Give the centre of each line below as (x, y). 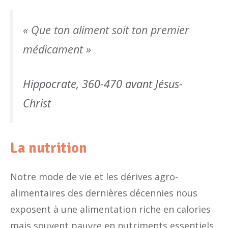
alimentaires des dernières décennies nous (104, 193)
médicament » (57, 49)
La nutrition (49, 148)
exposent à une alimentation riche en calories (110, 209)
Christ (37, 103)
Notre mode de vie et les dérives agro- (94, 177)
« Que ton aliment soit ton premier (106, 30)
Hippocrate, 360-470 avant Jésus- (103, 84)
